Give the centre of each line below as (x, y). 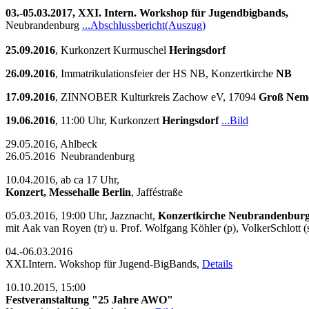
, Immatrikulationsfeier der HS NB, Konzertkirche (166, 73)
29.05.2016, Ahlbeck (51, 143)
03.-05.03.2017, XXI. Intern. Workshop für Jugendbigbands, (148, 12)
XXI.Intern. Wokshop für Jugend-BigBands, (104, 263)
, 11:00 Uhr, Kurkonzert (109, 120)
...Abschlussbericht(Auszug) (144, 25)
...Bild (235, 120)
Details (217, 263)
